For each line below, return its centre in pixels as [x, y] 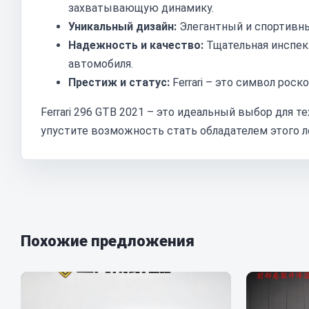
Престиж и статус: [119, 82]
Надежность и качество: [136, 45]
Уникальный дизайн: [122, 27]
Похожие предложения [108, 241]
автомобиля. [101, 64]
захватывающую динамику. [141, 8]
